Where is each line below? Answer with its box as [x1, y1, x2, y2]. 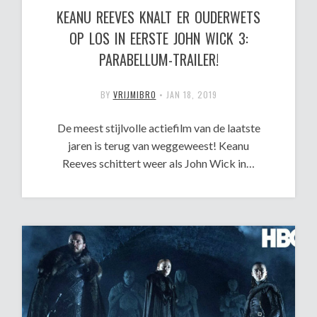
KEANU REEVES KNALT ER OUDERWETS [57, 6, 260, 28]
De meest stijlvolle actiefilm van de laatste [57, 120, 260, 134]
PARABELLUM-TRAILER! [98, 48, 219, 70]
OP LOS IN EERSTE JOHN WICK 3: [69, 27, 248, 49]
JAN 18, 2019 [166, 88, 217, 100]
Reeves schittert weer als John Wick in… [62, 156, 255, 170]
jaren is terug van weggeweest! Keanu [68, 138, 249, 152]
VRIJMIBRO [113, 88, 156, 100]
